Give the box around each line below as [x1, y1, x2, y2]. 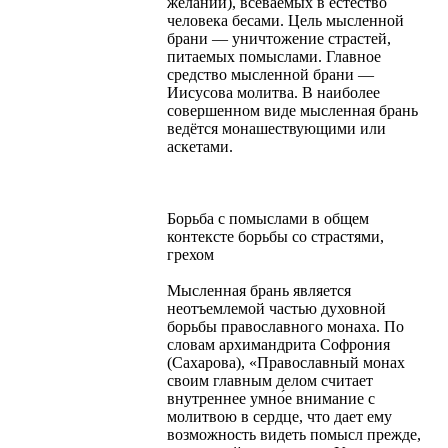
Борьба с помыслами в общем [167, 209, 369, 227]
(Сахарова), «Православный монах [167, 353, 405, 371]
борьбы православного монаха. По [167, 317, 404, 335]
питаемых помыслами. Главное [167, 47, 381, 65]
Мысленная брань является [167, 281, 351, 299]
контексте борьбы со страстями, [167, 227, 384, 245]
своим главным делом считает [167, 371, 373, 389]
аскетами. [167, 137, 233, 155]
